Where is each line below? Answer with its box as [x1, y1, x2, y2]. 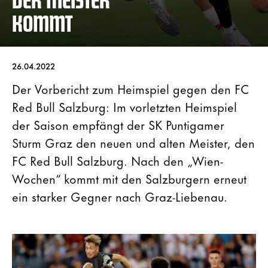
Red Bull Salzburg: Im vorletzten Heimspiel [12, 97, 237, 116]
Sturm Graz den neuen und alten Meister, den [12, 133, 255, 152]
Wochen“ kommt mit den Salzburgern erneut [12, 169, 246, 188]
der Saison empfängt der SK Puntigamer [12, 115, 224, 134]
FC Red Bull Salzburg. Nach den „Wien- [12, 151, 223, 170]
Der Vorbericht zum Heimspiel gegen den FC [12, 79, 249, 98]
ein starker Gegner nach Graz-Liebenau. [12, 187, 227, 206]
